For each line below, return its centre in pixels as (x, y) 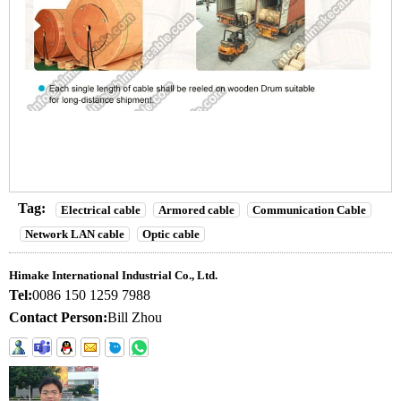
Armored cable (196, 209)
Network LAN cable (75, 234)
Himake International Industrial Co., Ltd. (113, 275)
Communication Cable (309, 209)
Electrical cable (101, 209)
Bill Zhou (135, 317)
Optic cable (171, 234)
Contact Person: (58, 317)
